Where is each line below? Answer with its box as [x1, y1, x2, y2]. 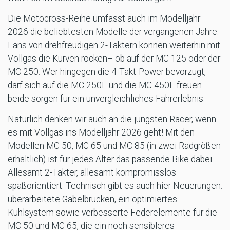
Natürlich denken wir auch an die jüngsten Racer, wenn [8, 114, 216, 125]
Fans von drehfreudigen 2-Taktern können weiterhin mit [8, 40, 220, 51]
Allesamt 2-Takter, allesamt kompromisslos [8, 167, 176, 178]
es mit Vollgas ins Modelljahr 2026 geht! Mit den [8, 127, 195, 138]
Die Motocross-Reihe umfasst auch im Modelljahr [8, 13, 200, 24]
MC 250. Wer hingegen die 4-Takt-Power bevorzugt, [8, 67, 206, 78]
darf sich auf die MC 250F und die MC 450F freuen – [8, 80, 209, 91]
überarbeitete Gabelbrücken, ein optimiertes [8, 194, 177, 205]
